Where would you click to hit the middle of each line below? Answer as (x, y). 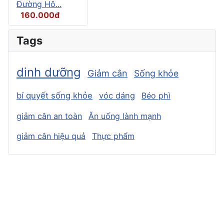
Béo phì (156, 95)
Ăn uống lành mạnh (125, 116)
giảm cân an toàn (49, 116)
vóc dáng (117, 95)
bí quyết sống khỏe (54, 95)
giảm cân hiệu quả (51, 136)
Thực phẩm (113, 136)
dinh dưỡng (49, 72)
